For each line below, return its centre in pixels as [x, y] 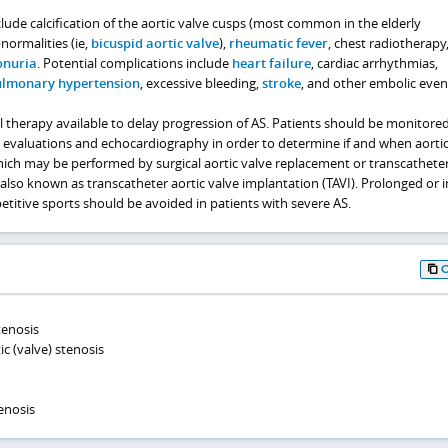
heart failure [271, 62]
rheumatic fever [278, 42]
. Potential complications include [134, 62]
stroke [281, 82]
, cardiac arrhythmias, [374, 62]
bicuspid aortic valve [154, 42]
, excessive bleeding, [200, 82]
